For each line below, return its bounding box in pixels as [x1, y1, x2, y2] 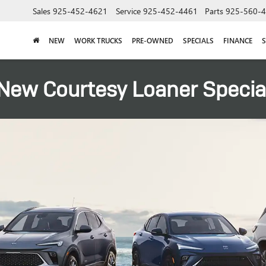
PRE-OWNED [132, 35, 173, 45]
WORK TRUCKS [74, 35, 122, 45]
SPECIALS [183, 35, 214, 45]
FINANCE [223, 35, 252, 45]
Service [116, 5, 141, 17]
